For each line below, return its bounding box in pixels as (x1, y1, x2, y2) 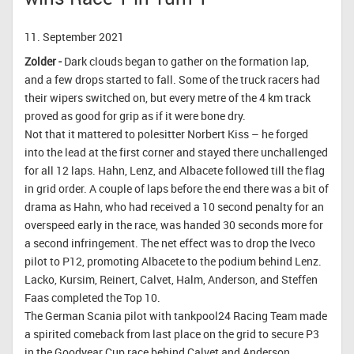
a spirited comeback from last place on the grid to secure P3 (24, 326, 319, 341)
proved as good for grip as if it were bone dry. (24, 107, 246, 123)
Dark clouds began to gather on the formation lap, (64, 53, 309, 69)
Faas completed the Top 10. (24, 289, 160, 305)
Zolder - (24, 53, 64, 69)
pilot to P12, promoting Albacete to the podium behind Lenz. (24, 253, 322, 269)
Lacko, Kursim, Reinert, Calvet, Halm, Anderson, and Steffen (24, 271, 318, 287)
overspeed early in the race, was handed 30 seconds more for (24, 217, 323, 232)
